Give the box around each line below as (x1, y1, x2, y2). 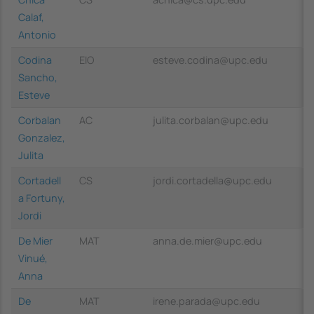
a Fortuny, (18, 191, 65, 205)
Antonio (18, 27, 56, 41)
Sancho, (18, 70, 57, 84)
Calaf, (18, 10, 44, 24)
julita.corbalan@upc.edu (153, 113, 268, 127)
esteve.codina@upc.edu (153, 53, 268, 67)
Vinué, (18, 251, 48, 265)
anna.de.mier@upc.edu (153, 233, 262, 247)
